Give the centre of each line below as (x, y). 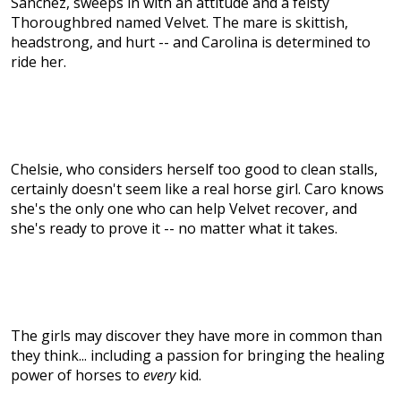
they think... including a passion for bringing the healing (198, 356)
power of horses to (77, 375)
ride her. (38, 62)
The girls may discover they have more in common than (196, 336)
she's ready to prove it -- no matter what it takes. (174, 229)
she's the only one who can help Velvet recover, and (184, 209)
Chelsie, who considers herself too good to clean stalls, (194, 170)
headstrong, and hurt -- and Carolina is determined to (191, 43)
